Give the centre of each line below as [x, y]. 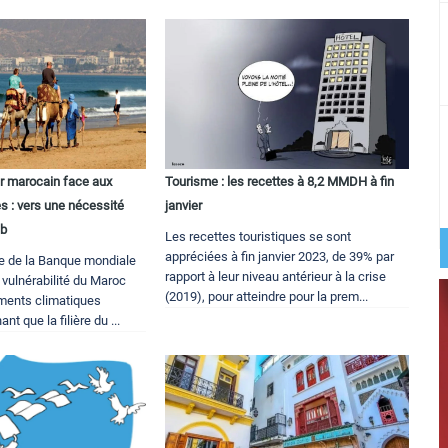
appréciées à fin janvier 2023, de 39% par [280, 257]
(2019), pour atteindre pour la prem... [267, 297]
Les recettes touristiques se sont [258, 237]
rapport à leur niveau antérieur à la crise [276, 277]
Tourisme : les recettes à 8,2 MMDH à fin [280, 182]
